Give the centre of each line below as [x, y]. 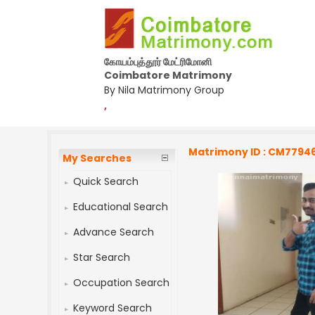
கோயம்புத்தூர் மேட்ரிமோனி [158, 62]
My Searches [97, 158]
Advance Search [114, 232]
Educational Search [121, 207]
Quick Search [106, 181]
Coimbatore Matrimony [168, 75]
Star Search [102, 257]
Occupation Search [122, 283]
